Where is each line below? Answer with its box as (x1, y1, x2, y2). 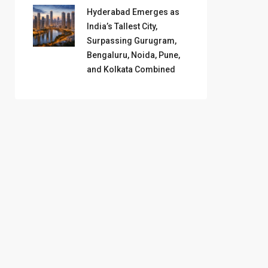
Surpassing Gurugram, (87, 36, 176, 46)
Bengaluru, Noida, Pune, (87, 50, 180, 60)
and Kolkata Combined (87, 65, 175, 75)
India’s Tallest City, (87, 22, 157, 32)
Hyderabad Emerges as (87, 7, 179, 17)
